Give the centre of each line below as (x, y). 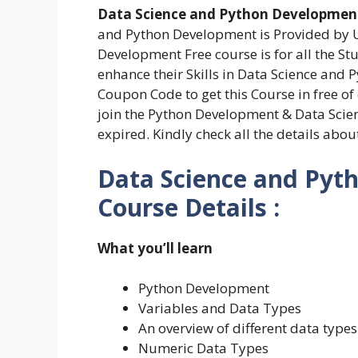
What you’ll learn (155, 248)
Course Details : (189, 207)
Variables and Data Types (220, 308)
